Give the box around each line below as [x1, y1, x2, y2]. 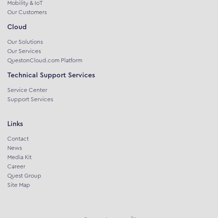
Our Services [7, 48, 41, 54]
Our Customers [7, 9, 47, 15]
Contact [7, 135, 29, 142]
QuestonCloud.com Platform [7, 57, 82, 63]
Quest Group [7, 172, 41, 179]
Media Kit [7, 154, 32, 160]
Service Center [7, 87, 47, 93]
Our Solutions [7, 38, 43, 45]
